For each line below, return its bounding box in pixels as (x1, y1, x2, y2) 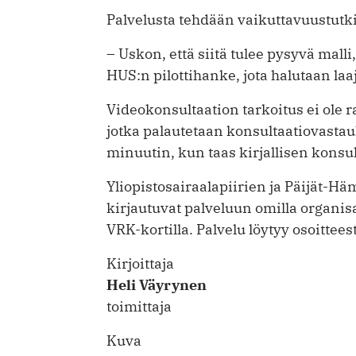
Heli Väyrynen (106, 276, 207, 295)
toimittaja (106, 297, 172, 316)
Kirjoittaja (106, 254, 174, 273)
